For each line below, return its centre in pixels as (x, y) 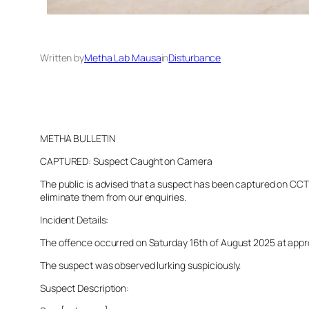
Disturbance (195, 57)
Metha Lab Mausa (123, 57)
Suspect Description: (84, 288)
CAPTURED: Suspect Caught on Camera (126, 161)
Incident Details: (74, 219)
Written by (62, 57)
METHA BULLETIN (78, 138)
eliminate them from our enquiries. (113, 197)
